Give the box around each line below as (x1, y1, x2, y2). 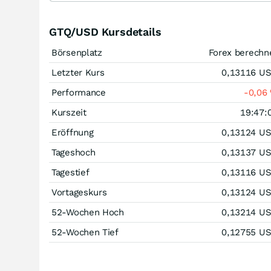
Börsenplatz (51, 47, 102, 58)
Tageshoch (51, 147, 96, 158)
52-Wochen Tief (51, 227, 119, 238)
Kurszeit (51, 107, 87, 118)
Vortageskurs (51, 187, 107, 198)
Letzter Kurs (51, 67, 105, 78)
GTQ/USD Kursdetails (49, 25, 162, 38)
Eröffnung (51, 127, 94, 138)
